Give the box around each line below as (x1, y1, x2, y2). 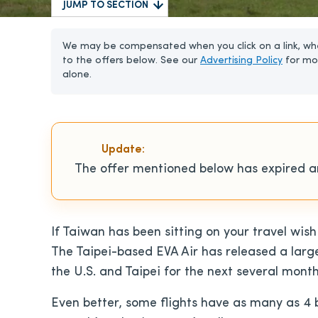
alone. (62, 70, 92, 80)
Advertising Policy (200, 55, 283, 66)
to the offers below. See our (62, 55, 200, 66)
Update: (102, 143, 145, 155)
